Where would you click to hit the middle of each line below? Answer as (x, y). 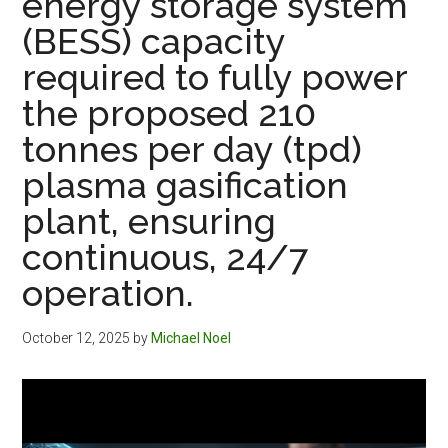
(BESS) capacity (154, 40)
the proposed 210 (169, 112)
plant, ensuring (149, 220)
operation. (108, 292)
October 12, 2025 (76, 337)
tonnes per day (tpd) (192, 148)
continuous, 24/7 (165, 256)
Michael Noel (191, 337)
